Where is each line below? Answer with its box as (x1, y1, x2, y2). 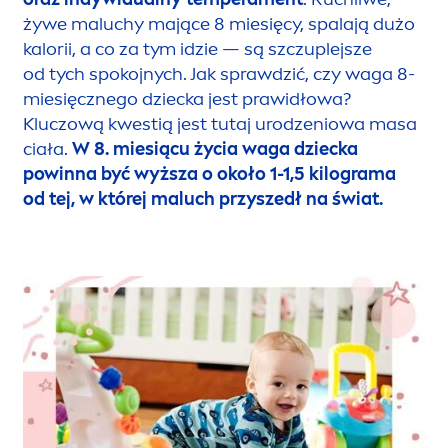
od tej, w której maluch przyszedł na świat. (23, 188, 383, 211)
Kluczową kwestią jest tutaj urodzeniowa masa (23, 113, 417, 136)
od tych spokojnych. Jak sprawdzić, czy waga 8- (23, 63, 415, 86)
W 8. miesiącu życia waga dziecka (72, 138, 358, 161)
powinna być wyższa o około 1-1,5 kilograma (23, 163, 396, 186)
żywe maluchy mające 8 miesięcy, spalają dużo (23, 13, 415, 36)
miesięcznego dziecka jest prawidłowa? (23, 88, 351, 111)
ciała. (23, 138, 72, 161)
